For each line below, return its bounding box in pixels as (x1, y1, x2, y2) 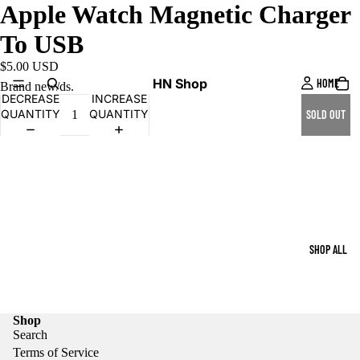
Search (13, 328, 47, 342)
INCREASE (91, 92, 147, 106)
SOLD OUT (306, 108, 346, 122)
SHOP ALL (309, 243, 347, 256)
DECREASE (2, 92, 59, 106)
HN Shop (153, 75, 207, 92)
